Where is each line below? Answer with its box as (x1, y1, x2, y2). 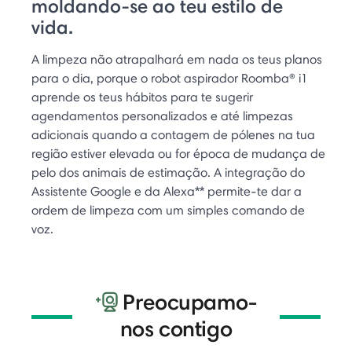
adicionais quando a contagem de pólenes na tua (31, 126, 315, 142)
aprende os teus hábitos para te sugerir (31, 89, 253, 104)
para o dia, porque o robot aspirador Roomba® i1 (31, 70, 308, 86)
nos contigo (119, 314, 233, 342)
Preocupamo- (123, 288, 258, 315)
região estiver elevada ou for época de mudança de (31, 145, 325, 161)
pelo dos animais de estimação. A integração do (31, 164, 305, 180)
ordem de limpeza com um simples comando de (31, 202, 305, 218)
